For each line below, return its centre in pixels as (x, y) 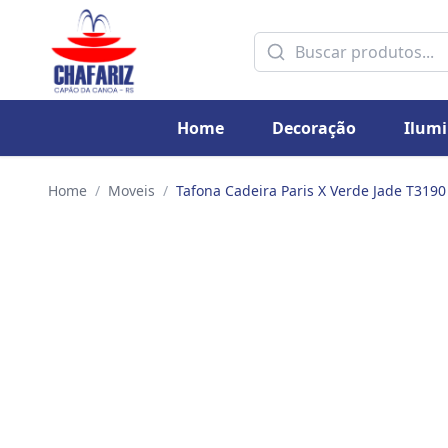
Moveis (131, 190)
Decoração (313, 128)
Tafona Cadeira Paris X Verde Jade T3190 (311, 190)
